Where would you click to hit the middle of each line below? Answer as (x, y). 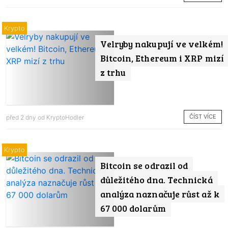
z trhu (113, 73)
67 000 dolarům (133, 208)
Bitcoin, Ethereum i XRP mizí (162, 58)
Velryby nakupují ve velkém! (161, 44)
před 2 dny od (26, 117)
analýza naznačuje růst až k (160, 194)
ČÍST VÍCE (203, 117)
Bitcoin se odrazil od (144, 166)
